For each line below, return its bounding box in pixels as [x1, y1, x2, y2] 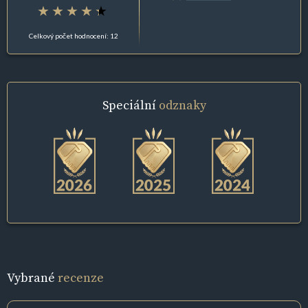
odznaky [158, 96, 206, 113]
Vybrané [7, 269, 58, 287]
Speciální [102, 96, 159, 113]
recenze [58, 269, 104, 287]
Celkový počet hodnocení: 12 [28, 31, 118, 40]
